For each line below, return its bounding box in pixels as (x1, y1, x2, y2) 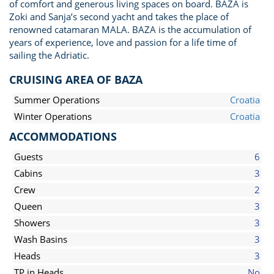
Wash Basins (14, 233, 67, 245)
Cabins (14, 167, 42, 179)
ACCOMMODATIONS (9, 129, 117, 144)
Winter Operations (14, 110, 92, 122)
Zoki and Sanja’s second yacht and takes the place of (9, 10, 229, 23)
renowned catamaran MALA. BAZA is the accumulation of (9, 23, 251, 35)
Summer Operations (14, 94, 100, 106)
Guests (14, 150, 43, 163)
